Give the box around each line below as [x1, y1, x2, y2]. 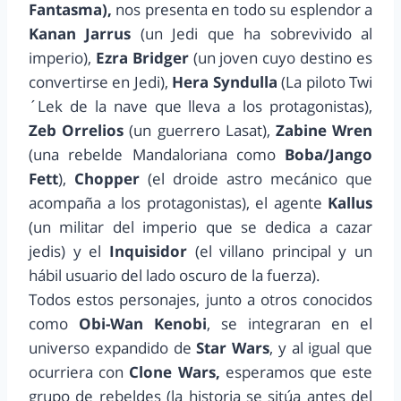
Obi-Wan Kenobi [79, 312, 207, 334]
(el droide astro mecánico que [140, 167, 372, 189]
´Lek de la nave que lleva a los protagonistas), [29, 95, 372, 116]
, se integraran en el [207, 312, 372, 334]
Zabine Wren [269, 119, 373, 141]
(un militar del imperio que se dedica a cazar [29, 216, 372, 237]
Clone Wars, [129, 361, 220, 382]
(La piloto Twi [277, 71, 373, 92]
